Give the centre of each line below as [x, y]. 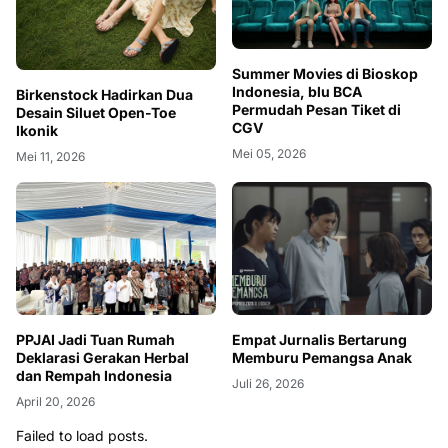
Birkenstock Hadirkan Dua [104, 94]
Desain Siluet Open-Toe [96, 112]
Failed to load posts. [82, 435]
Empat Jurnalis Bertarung [319, 339]
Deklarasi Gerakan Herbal [102, 357]
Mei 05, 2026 [269, 153]
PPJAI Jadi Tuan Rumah [95, 339]
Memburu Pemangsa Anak [322, 357]
